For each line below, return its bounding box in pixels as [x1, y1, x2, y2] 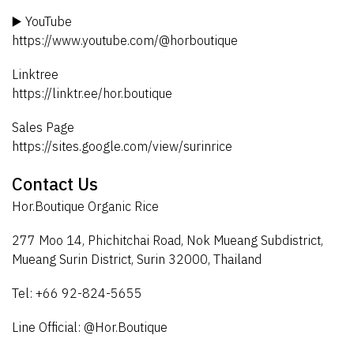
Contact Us [12, 171, 98, 195]
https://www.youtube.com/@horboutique [12, 32, 238, 48]
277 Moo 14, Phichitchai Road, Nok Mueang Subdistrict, [12, 232, 323, 248]
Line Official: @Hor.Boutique [12, 318, 168, 335]
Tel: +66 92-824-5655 [12, 284, 142, 301]
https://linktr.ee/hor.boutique [12, 85, 172, 101]
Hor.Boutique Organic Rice [12, 198, 159, 214]
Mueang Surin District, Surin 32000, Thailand [12, 250, 262, 267]
